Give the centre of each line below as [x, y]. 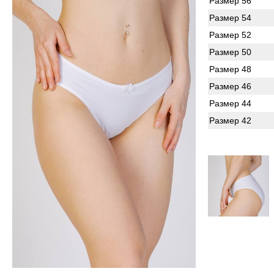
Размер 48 [230, 69]
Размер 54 [230, 18]
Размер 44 [230, 104]
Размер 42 [230, 121]
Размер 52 [230, 35]
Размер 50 [230, 52]
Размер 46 [230, 87]
